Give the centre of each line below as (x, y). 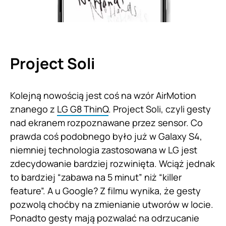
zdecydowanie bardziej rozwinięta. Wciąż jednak (112, 163)
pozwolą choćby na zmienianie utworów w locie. (112, 204)
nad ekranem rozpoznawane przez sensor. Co (106, 122)
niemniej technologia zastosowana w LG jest (104, 150)
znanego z (34, 109)
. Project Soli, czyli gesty (160, 109)
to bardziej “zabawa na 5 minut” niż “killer (96, 177)
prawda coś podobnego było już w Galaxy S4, (106, 136)
